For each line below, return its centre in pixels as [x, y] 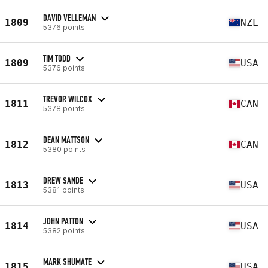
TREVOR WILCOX [68, 99]
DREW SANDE [63, 180]
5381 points [64, 190]
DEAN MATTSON [66, 139]
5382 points [64, 230]
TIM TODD [57, 58]
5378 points [64, 108]
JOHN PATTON [63, 221]
